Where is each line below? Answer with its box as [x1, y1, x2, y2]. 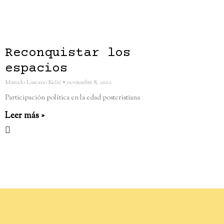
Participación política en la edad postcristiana [5, 92, 140, 103]
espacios [5, 61, 68, 76]
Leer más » [5, 109, 44, 122]
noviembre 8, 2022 [65, 77, 111, 87]
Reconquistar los [5, 45, 131, 60]
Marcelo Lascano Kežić [5, 77, 62, 87]
